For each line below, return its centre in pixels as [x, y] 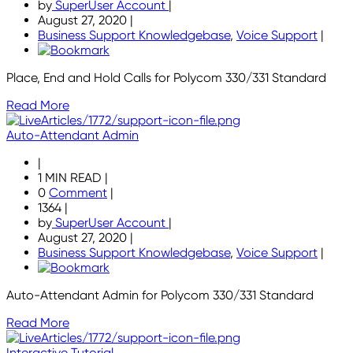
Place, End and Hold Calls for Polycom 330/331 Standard [166, 78]
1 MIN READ [71, 178]
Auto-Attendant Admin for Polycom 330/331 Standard [160, 295]
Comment [78, 193]
